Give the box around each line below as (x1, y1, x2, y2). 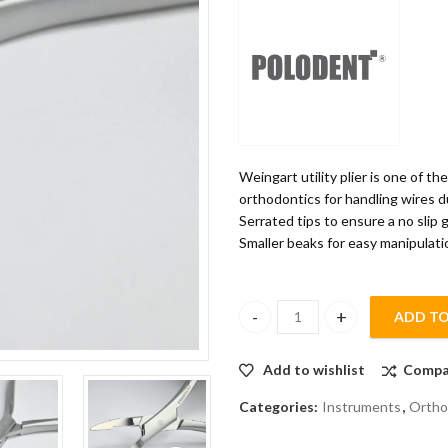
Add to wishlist (263, 360, 365, 378)
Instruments (322, 398, 401, 416)
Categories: (239, 398, 321, 416)
